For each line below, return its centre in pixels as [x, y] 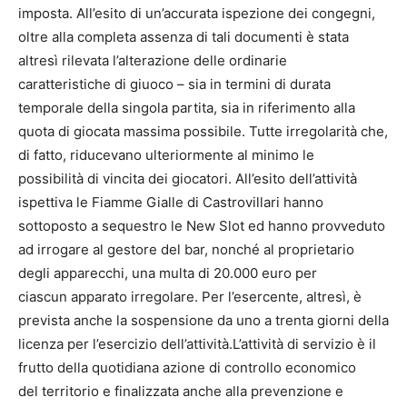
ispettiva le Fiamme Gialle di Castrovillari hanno [171, 202]
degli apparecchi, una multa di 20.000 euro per [168, 273]
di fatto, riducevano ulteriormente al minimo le [166, 155]
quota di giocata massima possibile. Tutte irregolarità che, [203, 131]
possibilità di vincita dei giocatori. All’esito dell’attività [188, 179]
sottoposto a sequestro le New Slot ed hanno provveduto [202, 226]
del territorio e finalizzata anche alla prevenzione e [181, 391]
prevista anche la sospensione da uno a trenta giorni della [203, 320]
